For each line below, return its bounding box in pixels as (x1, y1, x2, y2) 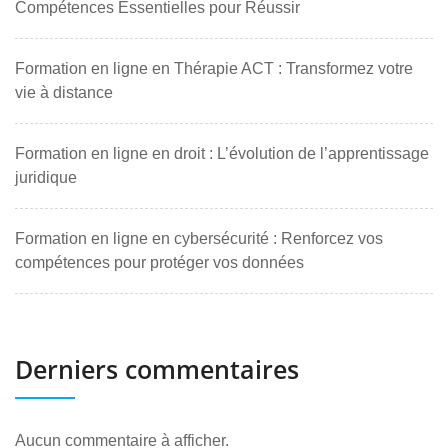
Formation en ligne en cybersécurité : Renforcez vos (15, 229, 383, 247)
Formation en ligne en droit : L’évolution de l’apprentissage (15, 144, 429, 162)
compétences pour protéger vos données (15, 253, 304, 271)
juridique (15, 168, 77, 186)
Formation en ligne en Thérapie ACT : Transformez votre (15, 59, 413, 77)
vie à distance (15, 83, 113, 101)
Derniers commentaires (15, 351, 299, 386)
